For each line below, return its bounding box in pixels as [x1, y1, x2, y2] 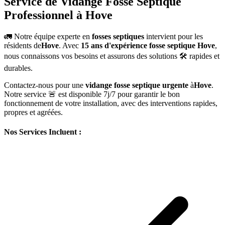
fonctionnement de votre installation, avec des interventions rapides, [4, 98, 217, 107]
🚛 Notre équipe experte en [4, 32, 92, 41]
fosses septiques [92, 32, 144, 41]
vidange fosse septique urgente [85, 80, 188, 89]
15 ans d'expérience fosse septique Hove [81, 41, 215, 50]
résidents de [4, 41, 41, 50]
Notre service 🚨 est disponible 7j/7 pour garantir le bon [4, 89, 180, 98]
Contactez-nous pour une [4, 80, 85, 89]
